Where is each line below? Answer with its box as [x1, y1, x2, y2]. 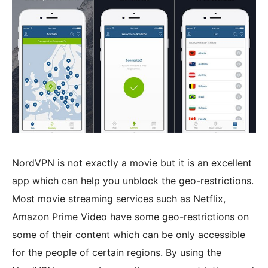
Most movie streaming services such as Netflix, [12, 193, 226, 205]
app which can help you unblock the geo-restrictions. [12, 175, 254, 187]
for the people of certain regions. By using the [12, 246, 221, 259]
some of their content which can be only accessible [12, 229, 245, 241]
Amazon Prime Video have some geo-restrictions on [12, 211, 249, 223]
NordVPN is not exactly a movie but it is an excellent [12, 157, 252, 169]
